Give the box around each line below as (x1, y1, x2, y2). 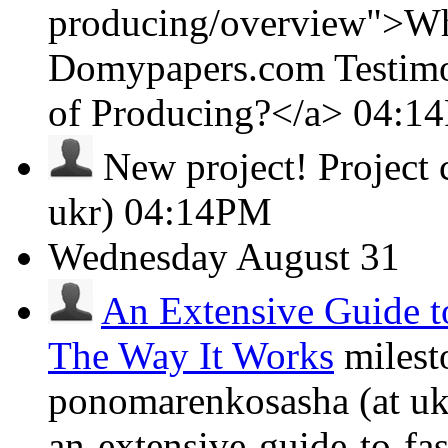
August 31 (236, 235, 400, 278)
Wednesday (48, 235, 228, 278)
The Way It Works (48, 334, 334, 377)
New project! (93, 145, 318, 188)
